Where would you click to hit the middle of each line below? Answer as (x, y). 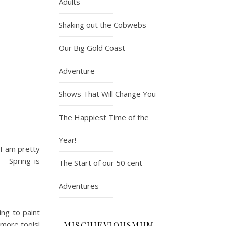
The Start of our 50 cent (100, 163)
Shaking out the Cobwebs (102, 24)
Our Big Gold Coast (92, 48)
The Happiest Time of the (104, 117)
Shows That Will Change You (107, 94)
